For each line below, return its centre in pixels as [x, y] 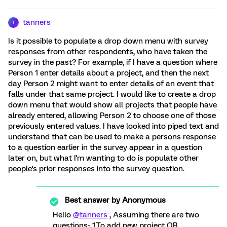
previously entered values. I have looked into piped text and [113, 126]
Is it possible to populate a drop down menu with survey [108, 41]
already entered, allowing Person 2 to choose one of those [112, 116]
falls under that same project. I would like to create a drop [112, 94]
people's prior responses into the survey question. [96, 169]
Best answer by [92, 200]
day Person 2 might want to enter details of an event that [111, 84]
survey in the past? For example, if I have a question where [113, 62]
